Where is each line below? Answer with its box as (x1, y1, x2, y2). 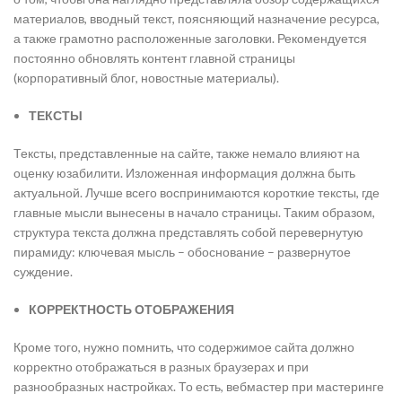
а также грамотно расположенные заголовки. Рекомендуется (13, 31, 367, 46)
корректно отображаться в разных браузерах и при (13, 359, 309, 374)
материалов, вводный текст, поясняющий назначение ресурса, (13, 11, 380, 26)
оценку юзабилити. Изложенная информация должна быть (13, 165, 355, 180)
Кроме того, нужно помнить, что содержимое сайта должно (13, 339, 354, 354)
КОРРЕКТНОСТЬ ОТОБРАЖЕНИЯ (29, 301, 234, 317)
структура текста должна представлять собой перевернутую (13, 224, 363, 240)
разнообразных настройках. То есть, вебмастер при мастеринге (13, 379, 384, 394)
